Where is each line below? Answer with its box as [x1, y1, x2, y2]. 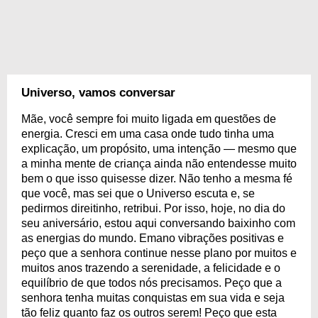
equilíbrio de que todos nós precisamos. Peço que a [21, 277, 282, 289]
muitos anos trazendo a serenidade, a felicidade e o [21, 262, 280, 274]
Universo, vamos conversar [21, 86, 175, 99]
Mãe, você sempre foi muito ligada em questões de [21, 113, 276, 125]
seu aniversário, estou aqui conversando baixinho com [21, 217, 295, 229]
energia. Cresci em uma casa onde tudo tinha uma [21, 128, 274, 140]
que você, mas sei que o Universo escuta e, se [21, 187, 255, 199]
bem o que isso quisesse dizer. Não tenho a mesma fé [21, 172, 292, 185]
